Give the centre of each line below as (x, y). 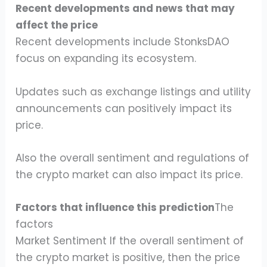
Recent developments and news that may (125, 9)
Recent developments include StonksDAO (123, 42)
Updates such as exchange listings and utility (133, 91)
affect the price (57, 25)
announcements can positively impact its (124, 108)
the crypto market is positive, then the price (128, 257)
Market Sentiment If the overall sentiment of (130, 240)
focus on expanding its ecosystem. (106, 59)
